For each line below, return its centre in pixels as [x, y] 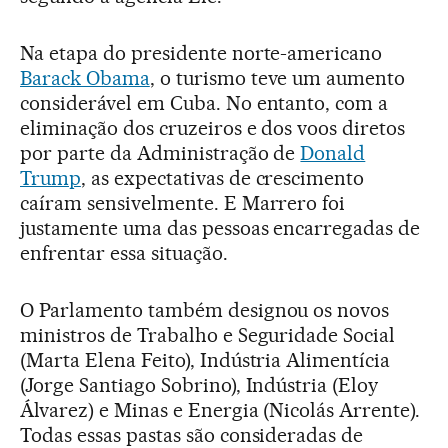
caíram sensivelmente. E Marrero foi [183, 202]
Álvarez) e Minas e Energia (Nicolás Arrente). [220, 409]
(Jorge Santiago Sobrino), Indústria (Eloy [199, 384]
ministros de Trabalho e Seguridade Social [208, 334]
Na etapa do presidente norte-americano [201, 52]
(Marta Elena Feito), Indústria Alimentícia [205, 359]
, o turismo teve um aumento [277, 77]
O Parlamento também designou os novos [205, 309]
